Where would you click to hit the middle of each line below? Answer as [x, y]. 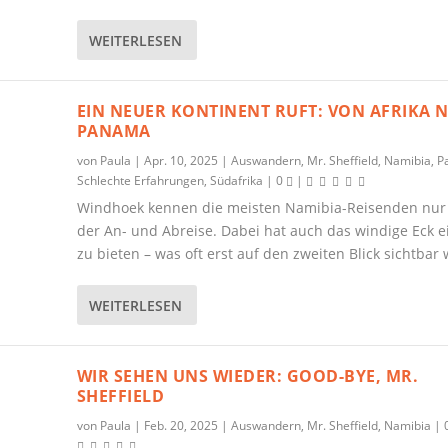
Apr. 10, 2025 [180, 160]
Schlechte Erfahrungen [140, 180]
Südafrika [236, 180]
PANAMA [113, 131]
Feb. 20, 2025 [180, 425]
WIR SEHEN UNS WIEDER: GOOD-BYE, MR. [247, 376]
